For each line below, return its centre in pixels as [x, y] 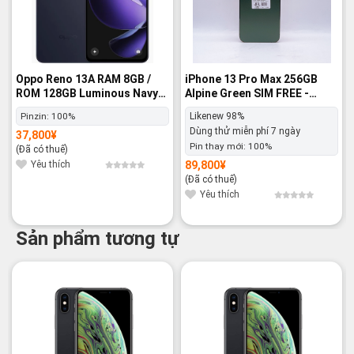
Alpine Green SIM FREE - [247, 94]
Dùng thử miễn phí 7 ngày [245, 131]
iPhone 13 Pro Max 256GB [251, 79]
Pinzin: [36, 116]
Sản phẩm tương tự [97, 239]
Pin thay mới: [219, 146]
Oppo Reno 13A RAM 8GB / [83, 79]
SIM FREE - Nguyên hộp [75, 108]
